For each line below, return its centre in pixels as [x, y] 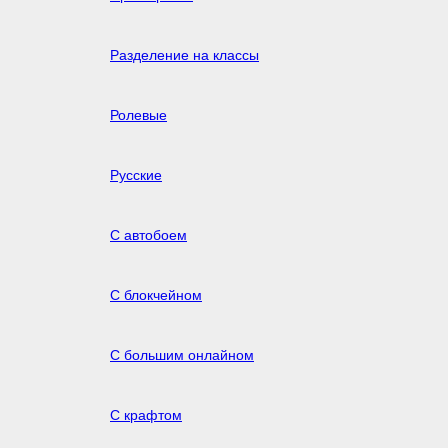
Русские [136, 174]
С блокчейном [156, 294]
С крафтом [146, 414]
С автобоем [148, 234]
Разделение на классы [184, 54]
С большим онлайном [182, 354]
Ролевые [138, 114]
